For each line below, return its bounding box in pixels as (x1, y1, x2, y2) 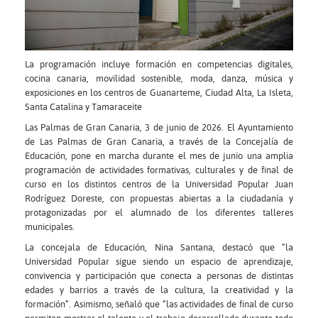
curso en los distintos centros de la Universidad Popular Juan (25, 179, 293, 190)
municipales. (25, 221, 75, 232)
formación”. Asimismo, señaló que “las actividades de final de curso (25, 299, 293, 309)
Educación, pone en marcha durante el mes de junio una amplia (25, 150, 293, 161)
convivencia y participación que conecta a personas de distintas (25, 270, 293, 281)
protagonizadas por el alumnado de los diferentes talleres (25, 207, 293, 218)
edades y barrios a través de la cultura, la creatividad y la (25, 285, 293, 295)
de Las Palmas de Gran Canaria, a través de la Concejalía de (25, 136, 293, 147)
